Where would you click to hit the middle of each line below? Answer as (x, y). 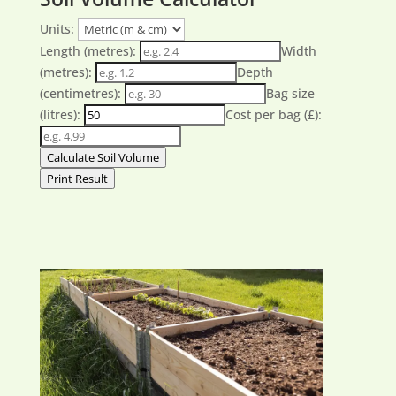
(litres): (60, 114)
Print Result (77, 179)
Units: (57, 29)
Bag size (290, 93)
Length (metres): (88, 51)
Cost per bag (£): (273, 114)
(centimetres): (80, 93)
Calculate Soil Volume (103, 157)
